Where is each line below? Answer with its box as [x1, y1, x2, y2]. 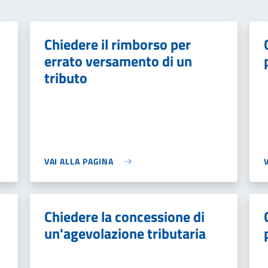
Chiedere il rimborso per [44, 33, 191, 55]
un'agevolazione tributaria [44, 223, 206, 244]
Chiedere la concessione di [44, 206, 205, 227]
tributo [44, 67, 87, 89]
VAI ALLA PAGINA [44, 155, 114, 167]
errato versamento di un [44, 50, 192, 72]
